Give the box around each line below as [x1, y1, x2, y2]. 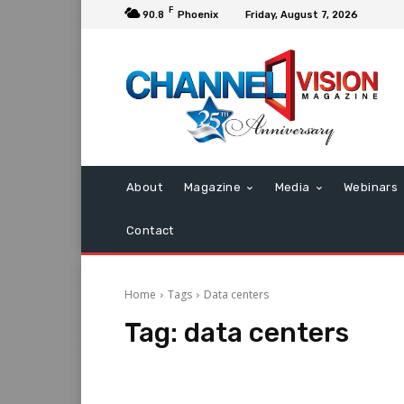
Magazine [184, 180, 242, 195]
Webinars [344, 180, 399, 195]
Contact [126, 224, 174, 238]
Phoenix [178, 8, 218, 21]
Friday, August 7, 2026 [245, 8, 358, 21]
